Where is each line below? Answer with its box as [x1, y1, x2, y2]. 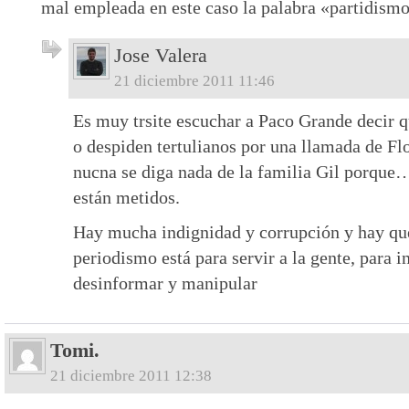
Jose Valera [114, 44, 207, 67]
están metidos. [73, 186, 180, 207]
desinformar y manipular [73, 272, 257, 293]
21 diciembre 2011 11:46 [114, 71, 275, 89]
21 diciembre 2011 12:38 [50, 366, 212, 384]
